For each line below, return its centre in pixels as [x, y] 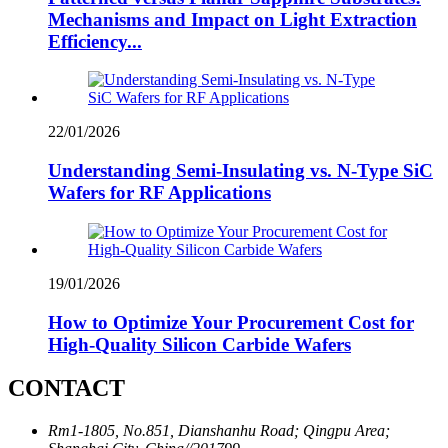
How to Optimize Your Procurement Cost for [231, 322]
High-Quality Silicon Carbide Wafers [199, 344]
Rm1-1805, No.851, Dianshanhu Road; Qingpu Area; [219, 431]
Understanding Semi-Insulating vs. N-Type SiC [240, 171]
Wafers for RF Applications [159, 193]
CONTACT [66, 388]
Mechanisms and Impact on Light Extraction [232, 19]
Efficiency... [95, 41]
